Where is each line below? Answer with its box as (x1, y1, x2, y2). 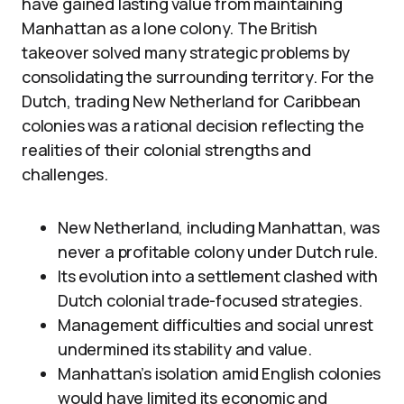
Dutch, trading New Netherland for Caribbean (22, 90, 362, 112)
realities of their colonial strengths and (22, 139, 311, 161)
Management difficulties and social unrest (58, 314, 373, 335)
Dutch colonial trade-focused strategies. (58, 289, 363, 311)
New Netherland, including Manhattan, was (58, 216, 380, 238)
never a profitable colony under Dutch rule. (58, 241, 379, 262)
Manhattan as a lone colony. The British (22, 17, 317, 39)
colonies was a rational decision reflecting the (22, 115, 364, 136)
